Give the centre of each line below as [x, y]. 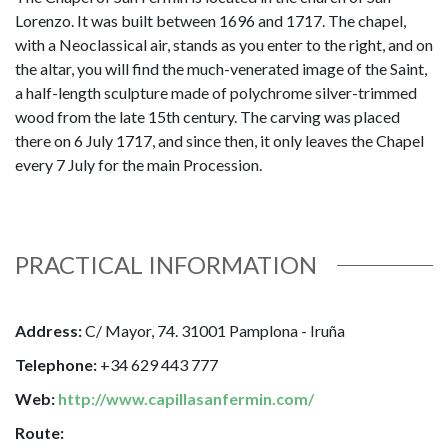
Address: [48, 331]
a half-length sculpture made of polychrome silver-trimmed [216, 93]
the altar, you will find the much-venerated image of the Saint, [221, 69]
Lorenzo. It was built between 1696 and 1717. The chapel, [210, 21]
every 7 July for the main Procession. [138, 165]
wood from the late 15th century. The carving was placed [207, 117]
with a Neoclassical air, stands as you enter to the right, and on [224, 45]
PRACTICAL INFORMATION [166, 265]
